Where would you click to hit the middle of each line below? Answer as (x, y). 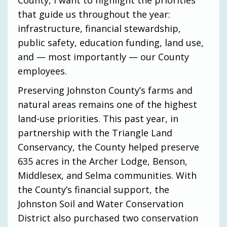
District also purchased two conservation (108, 218)
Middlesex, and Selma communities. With (107, 175)
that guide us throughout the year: (94, 14)
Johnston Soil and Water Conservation (101, 203)
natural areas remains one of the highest (107, 104)
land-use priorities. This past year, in (98, 118)
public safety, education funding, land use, (111, 42)
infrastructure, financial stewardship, (99, 28)
